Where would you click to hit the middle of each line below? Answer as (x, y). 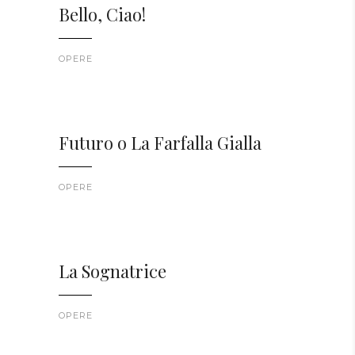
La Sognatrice (113, 271)
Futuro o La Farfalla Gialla (160, 143)
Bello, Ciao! (102, 15)
